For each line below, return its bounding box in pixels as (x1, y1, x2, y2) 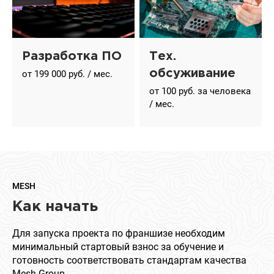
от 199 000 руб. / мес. (22, 68, 113, 80)
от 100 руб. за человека (149, 85, 251, 97)
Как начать (12, 199, 98, 213)
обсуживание (149, 67, 235, 79)
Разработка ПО (22, 50, 122, 62)
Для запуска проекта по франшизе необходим (12, 227, 225, 239)
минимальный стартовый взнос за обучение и (12, 240, 224, 253)
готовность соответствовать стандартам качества (12, 254, 246, 266)
